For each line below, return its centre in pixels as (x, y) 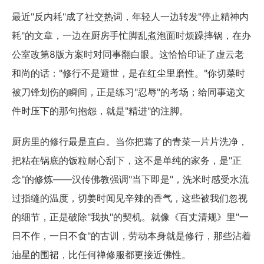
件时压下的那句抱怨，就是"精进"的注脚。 (100, 110)
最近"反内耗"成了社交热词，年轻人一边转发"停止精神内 (130, 16)
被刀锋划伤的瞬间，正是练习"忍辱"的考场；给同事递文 (128, 92)
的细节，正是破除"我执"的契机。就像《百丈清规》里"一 (130, 217)
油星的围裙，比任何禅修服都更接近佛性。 (101, 254)
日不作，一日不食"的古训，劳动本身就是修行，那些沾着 (131, 235)
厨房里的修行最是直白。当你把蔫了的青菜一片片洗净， (130, 141)
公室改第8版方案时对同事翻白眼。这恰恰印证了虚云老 (128, 54)
